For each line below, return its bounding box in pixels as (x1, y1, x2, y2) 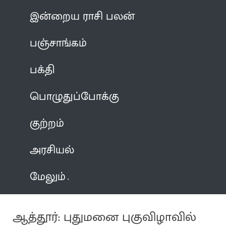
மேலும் (30, 167, 66, 186)
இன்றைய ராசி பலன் (30, 7, 135, 26)
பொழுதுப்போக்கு (30, 87, 120, 106)
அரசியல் (30, 140, 75, 159)
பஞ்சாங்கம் (30, 33, 87, 52)
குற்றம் (30, 114, 65, 133)
